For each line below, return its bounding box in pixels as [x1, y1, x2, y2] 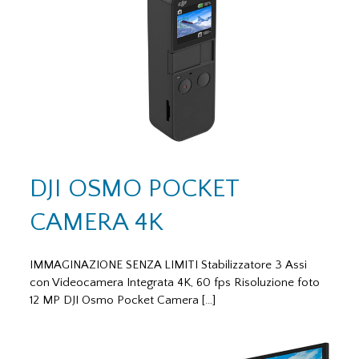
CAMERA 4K [30, 208, 164, 236]
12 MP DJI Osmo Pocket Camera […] [30, 293, 216, 308]
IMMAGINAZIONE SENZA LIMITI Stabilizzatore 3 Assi [30, 258, 308, 272]
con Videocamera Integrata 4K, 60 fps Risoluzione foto [30, 276, 321, 290]
